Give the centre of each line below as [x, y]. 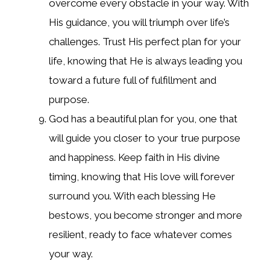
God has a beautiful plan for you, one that [143, 118]
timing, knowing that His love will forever [142, 176]
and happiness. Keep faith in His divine [134, 157]
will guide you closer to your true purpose [145, 138]
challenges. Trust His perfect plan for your [145, 41]
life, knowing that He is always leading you [146, 61]
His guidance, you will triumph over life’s [139, 22]
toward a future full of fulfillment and [133, 80]
